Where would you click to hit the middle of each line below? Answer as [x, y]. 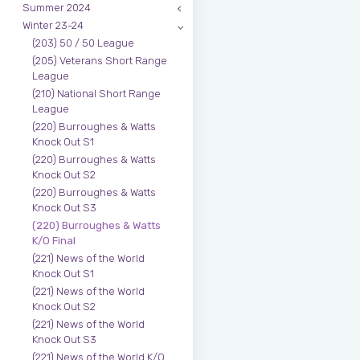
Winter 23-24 [53, 25]
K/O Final [54, 241]
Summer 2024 [57, 8]
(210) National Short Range [96, 94]
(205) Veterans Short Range [100, 61]
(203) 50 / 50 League [83, 43]
